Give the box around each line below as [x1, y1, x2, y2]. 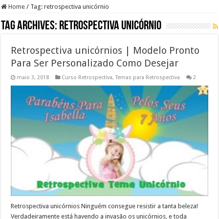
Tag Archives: [1, 19, 60, 33]
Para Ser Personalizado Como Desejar [11, 57, 179, 69]
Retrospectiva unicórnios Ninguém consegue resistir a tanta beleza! [11, 202, 198, 210]
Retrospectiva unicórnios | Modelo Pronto [11, 44, 200, 56]
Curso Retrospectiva [62, 74, 113, 81]
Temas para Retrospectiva [115, 74, 180, 81]
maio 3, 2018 [17, 74, 49, 81]
